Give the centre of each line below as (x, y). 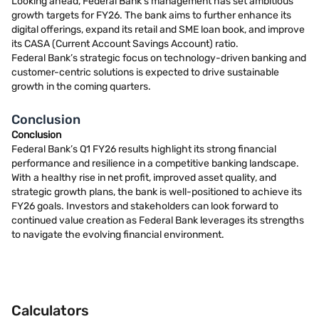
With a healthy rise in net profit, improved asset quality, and (144, 178)
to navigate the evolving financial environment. (118, 235)
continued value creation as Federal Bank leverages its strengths (158, 220)
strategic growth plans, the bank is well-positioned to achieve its (157, 192)
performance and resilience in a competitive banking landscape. (155, 163)
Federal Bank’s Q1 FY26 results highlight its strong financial (144, 149)
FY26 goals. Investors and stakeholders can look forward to (145, 206)
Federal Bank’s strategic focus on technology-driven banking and (159, 58)
